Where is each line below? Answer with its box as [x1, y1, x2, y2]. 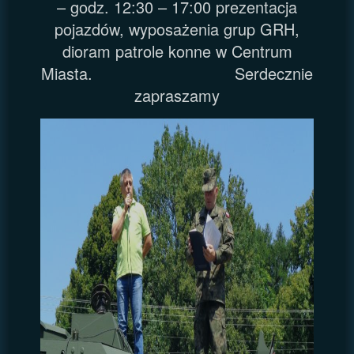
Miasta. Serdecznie [41, 61, 313, 85]
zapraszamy [134, 83, 220, 107]
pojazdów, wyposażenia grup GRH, [55, 17, 299, 40]
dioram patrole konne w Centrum [62, 39, 292, 62]
